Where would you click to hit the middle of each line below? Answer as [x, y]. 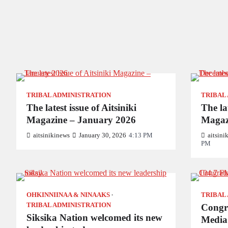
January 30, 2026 [103, 135]
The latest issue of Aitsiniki [81, 108]
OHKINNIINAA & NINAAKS [68, 195]
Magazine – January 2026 [81, 120]
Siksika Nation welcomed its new [94, 218]
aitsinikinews [51, 135]
